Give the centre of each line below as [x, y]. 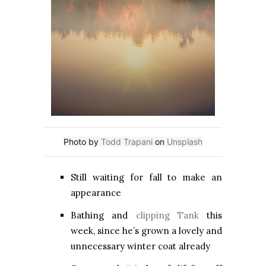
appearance [96, 193]
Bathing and [103, 216]
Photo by [82, 142]
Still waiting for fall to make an [146, 178]
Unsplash [185, 142]
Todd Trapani [127, 142]
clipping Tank [167, 216]
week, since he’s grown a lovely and [146, 231]
